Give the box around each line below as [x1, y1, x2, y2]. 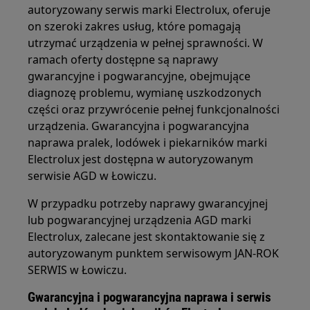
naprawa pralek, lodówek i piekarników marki [28, 135, 268, 150]
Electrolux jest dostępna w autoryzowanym [28, 152, 254, 167]
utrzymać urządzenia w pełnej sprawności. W [28, 35, 264, 51]
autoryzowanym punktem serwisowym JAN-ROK [28, 246, 280, 261]
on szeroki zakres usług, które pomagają [28, 19, 241, 34]
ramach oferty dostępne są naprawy [28, 52, 219, 67]
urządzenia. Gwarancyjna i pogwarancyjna [28, 118, 250, 134]
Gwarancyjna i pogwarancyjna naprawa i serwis [28, 289, 272, 305]
